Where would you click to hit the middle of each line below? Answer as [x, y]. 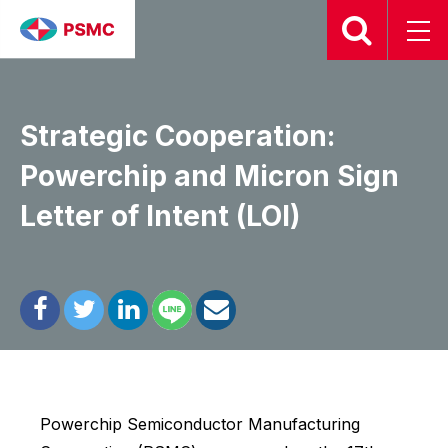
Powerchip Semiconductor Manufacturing [200, 424]
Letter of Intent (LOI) [160, 216]
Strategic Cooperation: [177, 136]
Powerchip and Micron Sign [209, 176]
